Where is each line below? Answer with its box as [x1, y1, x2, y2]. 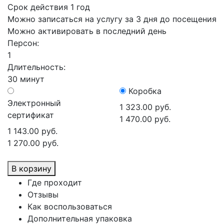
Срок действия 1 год [7, 2, 90, 12]
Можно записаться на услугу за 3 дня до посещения [7, 14, 216, 24]
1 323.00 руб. [119, 102, 171, 112]
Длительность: [7, 62, 68, 72]
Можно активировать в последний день [7, 26, 166, 36]
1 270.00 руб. [7, 138, 58, 148]
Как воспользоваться [27, 201, 112, 211]
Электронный [7, 98, 61, 108]
